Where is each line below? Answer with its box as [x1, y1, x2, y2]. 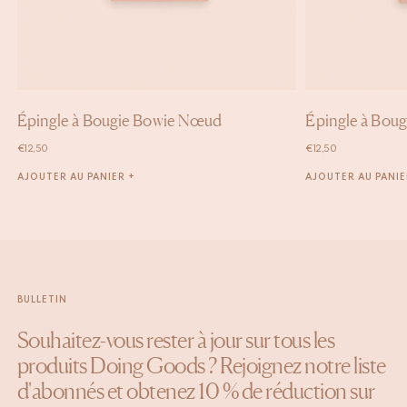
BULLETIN [16, 295, 67, 305]
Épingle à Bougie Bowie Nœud [16, 110, 223, 131]
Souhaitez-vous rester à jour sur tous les [16, 327, 335, 354]
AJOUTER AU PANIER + [16, 173, 135, 183]
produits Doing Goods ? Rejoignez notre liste [16, 352, 386, 380]
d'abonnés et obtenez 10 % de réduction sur [16, 378, 375, 405]
